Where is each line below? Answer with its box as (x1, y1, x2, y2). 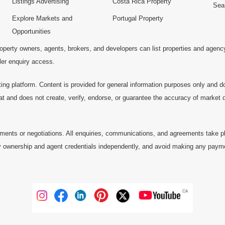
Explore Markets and (12, 15, 72, 23)
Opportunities (12, 28, 51, 36)
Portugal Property (113, 15, 163, 23)
